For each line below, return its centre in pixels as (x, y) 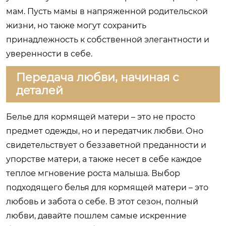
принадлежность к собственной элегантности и (108, 39)
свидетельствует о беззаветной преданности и (106, 145)
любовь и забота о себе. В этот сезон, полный (102, 201)
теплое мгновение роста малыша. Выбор (93, 173)
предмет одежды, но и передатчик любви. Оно (105, 131)
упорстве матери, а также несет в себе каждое (104, 159)
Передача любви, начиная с (97, 77)
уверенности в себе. (49, 53)
